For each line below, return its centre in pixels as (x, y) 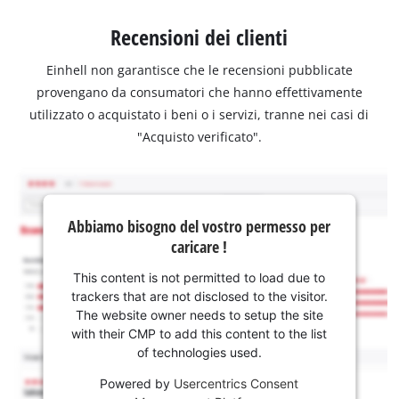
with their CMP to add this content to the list (199, 333)
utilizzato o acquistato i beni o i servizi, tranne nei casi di (199, 114)
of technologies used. (199, 352)
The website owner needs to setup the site (199, 314)
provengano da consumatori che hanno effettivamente (199, 92)
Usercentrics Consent (236, 383)
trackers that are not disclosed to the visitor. (199, 296)
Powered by (137, 383)
